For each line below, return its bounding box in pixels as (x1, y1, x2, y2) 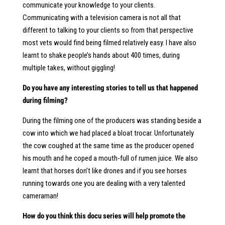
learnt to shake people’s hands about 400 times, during (22, 51, 180, 60)
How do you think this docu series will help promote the (22, 211, 185, 220)
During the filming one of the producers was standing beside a (22, 116, 201, 125)
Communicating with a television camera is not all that (22, 13, 181, 22)
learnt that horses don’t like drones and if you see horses (22, 166, 187, 175)
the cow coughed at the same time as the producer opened (22, 141, 194, 150)
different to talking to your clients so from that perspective (22, 26, 193, 35)
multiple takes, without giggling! (22, 63, 115, 72)
